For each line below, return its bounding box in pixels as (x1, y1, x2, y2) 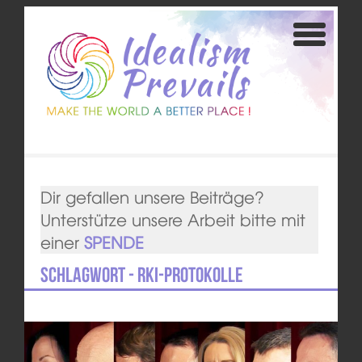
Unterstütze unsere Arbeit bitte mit (40, 208, 305, 232)
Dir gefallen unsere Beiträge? (40, 185, 264, 209)
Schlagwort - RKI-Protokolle (40, 263, 243, 287)
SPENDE (83, 230, 144, 255)
